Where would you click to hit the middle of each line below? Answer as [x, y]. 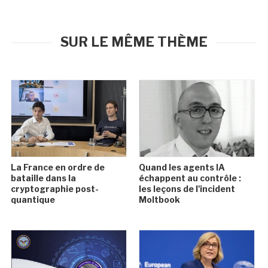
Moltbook [159, 200]
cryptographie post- [55, 189]
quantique [33, 200]
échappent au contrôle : [190, 178]
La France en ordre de [58, 167]
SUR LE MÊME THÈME [134, 42]
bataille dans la [44, 178]
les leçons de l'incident [187, 189]
